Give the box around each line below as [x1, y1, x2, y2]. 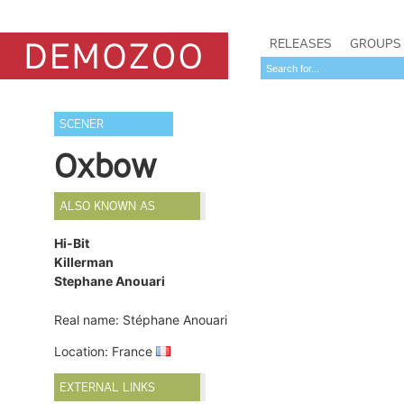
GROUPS [350, 35, 401, 51]
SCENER [60, 116, 105, 132]
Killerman [54, 254, 115, 271]
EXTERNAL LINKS [60, 380, 156, 396]
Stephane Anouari [54, 273, 166, 289]
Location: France [54, 344, 157, 360]
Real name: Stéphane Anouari [54, 312, 228, 328]
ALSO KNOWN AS [60, 198, 156, 214]
